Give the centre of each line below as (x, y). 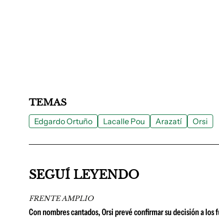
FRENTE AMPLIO (61, 198)
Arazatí (169, 121)
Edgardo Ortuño (63, 121)
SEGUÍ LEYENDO (84, 175)
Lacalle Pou (124, 121)
